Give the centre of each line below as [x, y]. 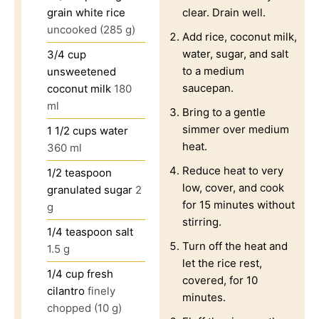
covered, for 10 [220, 280]
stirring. [202, 221]
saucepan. [208, 88]
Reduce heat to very [233, 170]
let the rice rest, [222, 263]
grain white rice [86, 12]
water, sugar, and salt [235, 53]
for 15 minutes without [239, 204]
